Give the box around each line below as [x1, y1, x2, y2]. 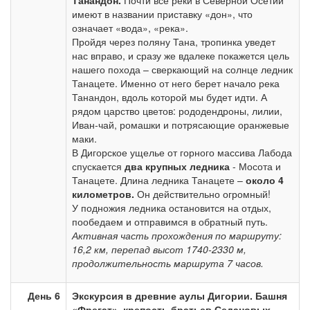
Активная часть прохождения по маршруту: [72, 228, 282, 242]
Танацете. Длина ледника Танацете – [72, 173, 246, 187]
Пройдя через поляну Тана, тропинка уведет [72, 35, 275, 48]
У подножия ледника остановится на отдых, [72, 201, 271, 215]
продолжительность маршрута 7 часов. [72, 256, 264, 270]
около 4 [246, 173, 284, 187]
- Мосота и [230, 159, 281, 173]
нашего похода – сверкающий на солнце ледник [72, 62, 293, 76]
